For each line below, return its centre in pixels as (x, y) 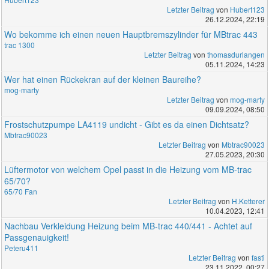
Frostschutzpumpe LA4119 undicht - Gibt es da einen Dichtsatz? (127, 124)
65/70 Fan (21, 191)
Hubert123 (247, 9)
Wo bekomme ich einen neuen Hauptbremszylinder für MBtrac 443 (131, 34)
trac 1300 (20, 44)
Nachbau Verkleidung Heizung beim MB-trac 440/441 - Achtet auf (128, 225)
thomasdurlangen (236, 54)
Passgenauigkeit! (37, 237)
